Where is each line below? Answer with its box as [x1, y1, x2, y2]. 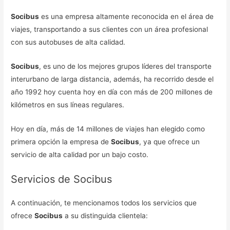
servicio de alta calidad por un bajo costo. [11, 150, 149, 159]
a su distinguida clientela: [63, 212, 148, 220]
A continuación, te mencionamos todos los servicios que [11, 199, 197, 207]
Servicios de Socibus [11, 173, 112, 186]
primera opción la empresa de [11, 137, 111, 146]
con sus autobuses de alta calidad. [11, 37, 126, 46]
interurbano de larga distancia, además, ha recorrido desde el [11, 74, 214, 83]
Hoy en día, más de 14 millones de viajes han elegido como [11, 124, 205, 133]
